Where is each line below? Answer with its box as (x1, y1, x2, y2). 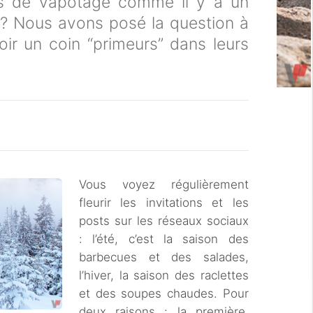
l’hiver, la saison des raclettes (79, 268, 249, 282)
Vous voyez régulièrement (79, 177, 249, 191)
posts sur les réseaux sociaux (79, 214, 249, 228)
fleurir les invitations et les (79, 196, 249, 210)
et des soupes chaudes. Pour (79, 286, 249, 300)
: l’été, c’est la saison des (79, 232, 249, 246)
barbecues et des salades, (79, 250, 249, 264)
